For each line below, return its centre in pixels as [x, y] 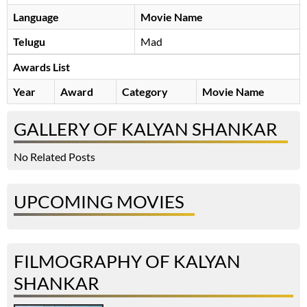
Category [145, 92]
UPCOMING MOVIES [99, 202]
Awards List [41, 67]
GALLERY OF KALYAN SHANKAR [146, 129]
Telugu [29, 42]
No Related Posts [54, 157]
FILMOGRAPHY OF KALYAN [127, 261]
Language [36, 17]
